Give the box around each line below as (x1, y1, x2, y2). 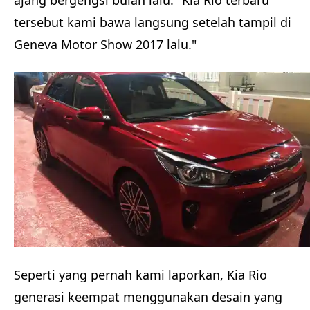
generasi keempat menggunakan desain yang (14, 288, 282, 305)
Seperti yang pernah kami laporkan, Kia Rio (14, 266, 267, 283)
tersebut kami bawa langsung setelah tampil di (14, 14, 291, 31)
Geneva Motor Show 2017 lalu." (14, 36, 197, 53)
